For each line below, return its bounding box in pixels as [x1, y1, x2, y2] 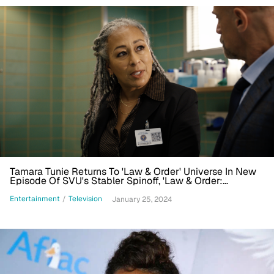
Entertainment [10, 194, 60, 204]
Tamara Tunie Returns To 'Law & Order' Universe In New [10, 165, 256, 178]
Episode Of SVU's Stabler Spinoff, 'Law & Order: [10, 174, 223, 187]
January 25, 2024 [112, 194, 172, 204]
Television [68, 194, 102, 204]
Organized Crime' [10, 183, 88, 196]
